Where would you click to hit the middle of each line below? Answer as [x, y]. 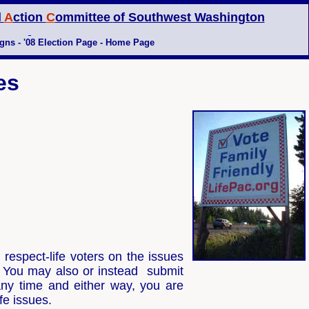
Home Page [128, 42]
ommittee [82, 17]
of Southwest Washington [189, 17]
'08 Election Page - [63, 42]
